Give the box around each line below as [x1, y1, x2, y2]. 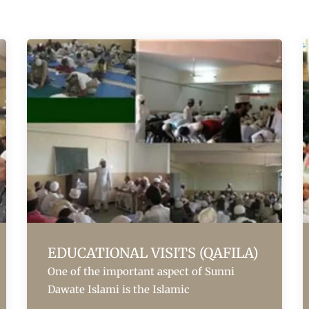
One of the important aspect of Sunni [48, 265, 235, 279]
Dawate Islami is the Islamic [48, 283, 190, 297]
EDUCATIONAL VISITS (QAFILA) [48, 244, 259, 262]
